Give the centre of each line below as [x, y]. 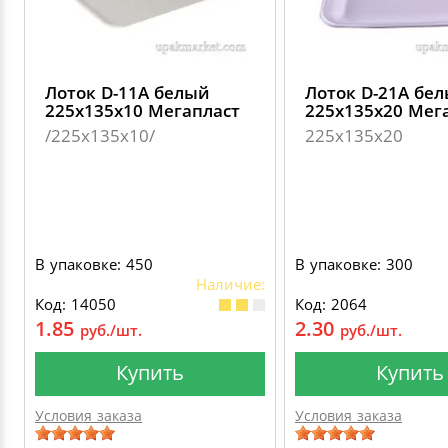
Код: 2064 [331, 304]
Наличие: [230, 284]
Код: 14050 [75, 304]
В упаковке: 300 [354, 264]
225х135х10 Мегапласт [142, 110]
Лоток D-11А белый [127, 92]
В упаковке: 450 [94, 264]
